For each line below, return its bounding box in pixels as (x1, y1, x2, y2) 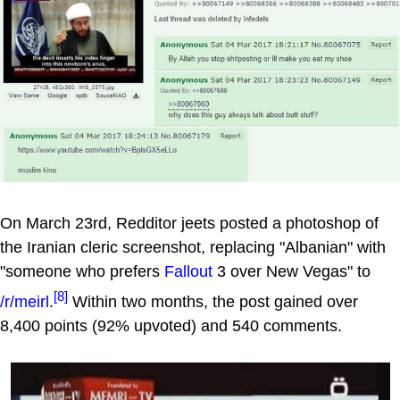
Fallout (164, 262, 212, 280)
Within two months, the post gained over (68, 292, 358, 311)
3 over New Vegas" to (212, 262, 371, 280)
